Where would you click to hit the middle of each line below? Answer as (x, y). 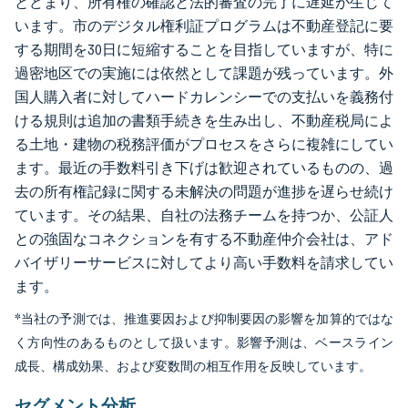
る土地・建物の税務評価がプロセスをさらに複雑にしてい (204, 144)
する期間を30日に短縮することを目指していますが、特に (204, 50)
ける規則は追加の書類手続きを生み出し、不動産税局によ (204, 121)
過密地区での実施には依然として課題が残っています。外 (204, 73)
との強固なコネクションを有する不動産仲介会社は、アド (204, 239)
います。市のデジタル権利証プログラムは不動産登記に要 (204, 26)
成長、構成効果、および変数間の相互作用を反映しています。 (193, 367)
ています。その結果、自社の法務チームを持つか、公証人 (204, 215)
